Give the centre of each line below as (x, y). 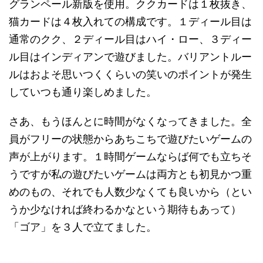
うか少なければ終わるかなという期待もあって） (125, 209)
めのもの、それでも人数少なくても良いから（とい (130, 192)
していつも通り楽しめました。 (83, 92)
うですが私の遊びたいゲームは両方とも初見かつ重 (130, 174)
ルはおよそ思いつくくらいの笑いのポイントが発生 (130, 74)
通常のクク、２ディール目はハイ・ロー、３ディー (130, 39)
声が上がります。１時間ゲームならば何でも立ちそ (130, 156)
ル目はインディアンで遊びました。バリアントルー (130, 57)
